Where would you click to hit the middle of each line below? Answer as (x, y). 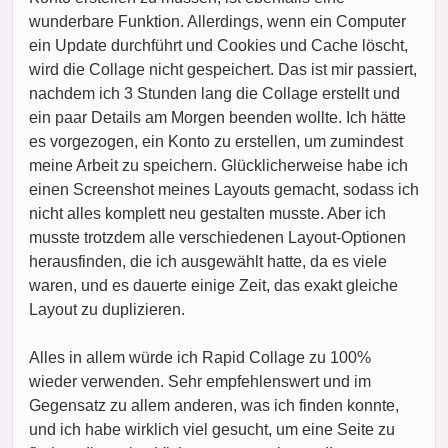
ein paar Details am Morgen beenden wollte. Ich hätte (217, 118)
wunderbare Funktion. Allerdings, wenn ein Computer (217, 22)
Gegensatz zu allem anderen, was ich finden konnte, (214, 406)
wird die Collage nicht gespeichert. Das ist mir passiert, (223, 70)
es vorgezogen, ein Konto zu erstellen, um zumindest (216, 142)
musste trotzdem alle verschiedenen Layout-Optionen (217, 238)
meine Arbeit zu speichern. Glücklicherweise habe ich (218, 166)
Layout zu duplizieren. (107, 310)
